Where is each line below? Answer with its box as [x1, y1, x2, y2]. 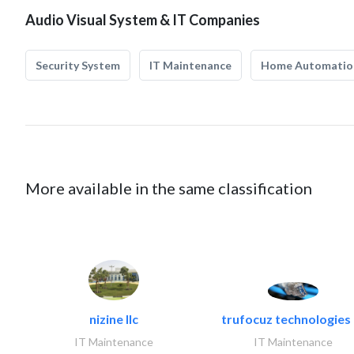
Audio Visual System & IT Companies [25, 11, 260, 28]
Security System [36, 58, 120, 72]
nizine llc [89, 311, 138, 327]
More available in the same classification [25, 179, 312, 198]
